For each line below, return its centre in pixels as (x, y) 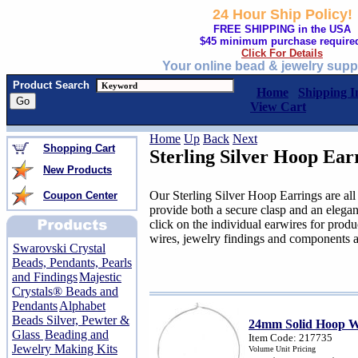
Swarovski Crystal (59, 248)
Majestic (100, 277)
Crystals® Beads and (65, 291)
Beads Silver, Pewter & (71, 320)
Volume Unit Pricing (282, 349)
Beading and (77, 334)
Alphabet (82, 306)
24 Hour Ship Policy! (282, 14)
